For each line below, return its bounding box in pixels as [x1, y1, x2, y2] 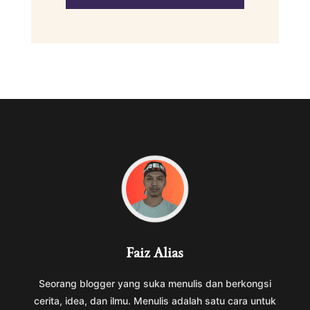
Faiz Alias [126, 244, 184, 261]
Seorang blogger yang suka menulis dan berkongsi [38, 277, 271, 289]
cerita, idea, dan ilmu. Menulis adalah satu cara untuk [33, 294, 276, 307]
